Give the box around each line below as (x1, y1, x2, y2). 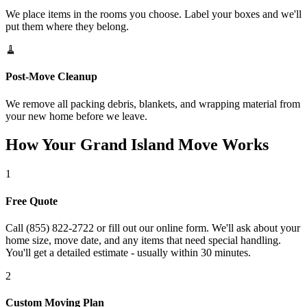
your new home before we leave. (5, 110, 147, 122)
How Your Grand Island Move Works (5, 136, 269, 154)
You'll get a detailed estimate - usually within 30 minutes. (5, 246, 251, 258)
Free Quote (5, 195, 58, 207)
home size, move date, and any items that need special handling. (5, 234, 281, 246)
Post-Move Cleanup (5, 71, 97, 83)
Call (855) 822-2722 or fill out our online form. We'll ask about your (5, 221, 300, 234)
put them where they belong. (5, 21, 129, 33)
